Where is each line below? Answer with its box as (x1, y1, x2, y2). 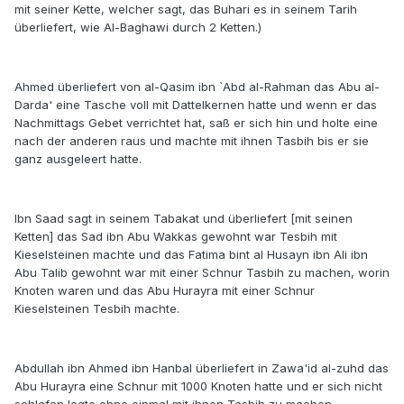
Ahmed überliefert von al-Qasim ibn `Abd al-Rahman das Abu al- (14, 79, 380, 95)
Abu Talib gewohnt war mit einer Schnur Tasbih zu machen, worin (14, 265, 390, 280)
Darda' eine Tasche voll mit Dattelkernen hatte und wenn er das (14, 97, 377, 113)
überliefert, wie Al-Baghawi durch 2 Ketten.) (14, 20, 262, 35)
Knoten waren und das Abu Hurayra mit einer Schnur (14, 283, 315, 298)
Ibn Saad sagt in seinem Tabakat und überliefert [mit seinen (14, 211, 353, 226)
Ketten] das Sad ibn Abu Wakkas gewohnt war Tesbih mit (14, 229, 337, 244)
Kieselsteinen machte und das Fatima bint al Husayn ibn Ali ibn (14, 247, 368, 262)
